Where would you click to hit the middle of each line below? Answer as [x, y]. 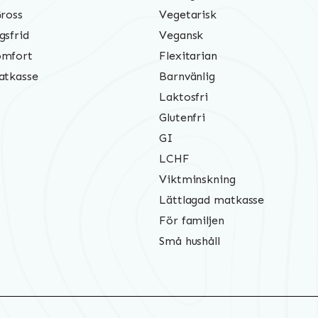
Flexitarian [188, 56]
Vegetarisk [188, 15]
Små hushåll [190, 241]
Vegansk [181, 35]
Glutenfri [182, 118]
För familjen [192, 221]
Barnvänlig [187, 77]
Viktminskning [197, 180]
